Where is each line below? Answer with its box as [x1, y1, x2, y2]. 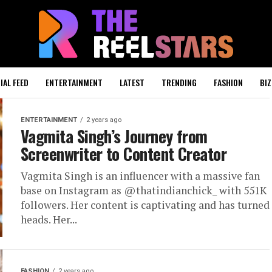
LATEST [120, 76, 144, 89]
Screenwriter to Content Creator [21, 141, 227, 166]
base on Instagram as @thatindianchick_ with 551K [21, 183, 267, 197]
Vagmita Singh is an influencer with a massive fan [21, 169, 260, 183]
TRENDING [161, 76, 197, 89]
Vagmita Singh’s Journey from [21, 124, 208, 148]
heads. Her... [21, 212, 77, 226]
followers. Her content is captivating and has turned [21, 198, 270, 212]
